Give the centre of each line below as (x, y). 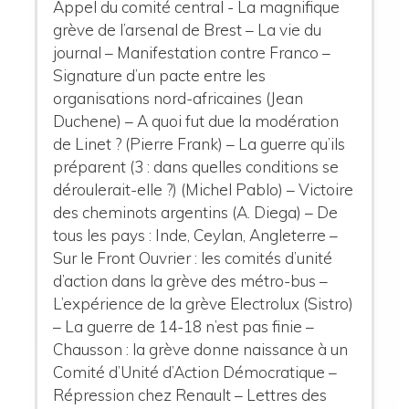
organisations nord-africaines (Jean (178, 98)
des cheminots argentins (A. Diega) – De (196, 212)
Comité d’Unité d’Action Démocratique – (195, 372)
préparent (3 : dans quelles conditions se (196, 167)
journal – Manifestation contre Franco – (192, 52)
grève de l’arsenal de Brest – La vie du (188, 30)
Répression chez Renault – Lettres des (190, 395)
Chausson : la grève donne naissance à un (201, 349)
